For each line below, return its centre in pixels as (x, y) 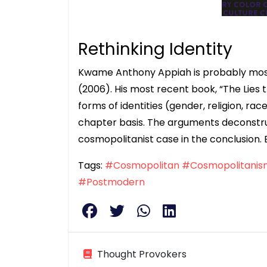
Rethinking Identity (155, 49)
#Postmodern (111, 182)
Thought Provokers (141, 254)
